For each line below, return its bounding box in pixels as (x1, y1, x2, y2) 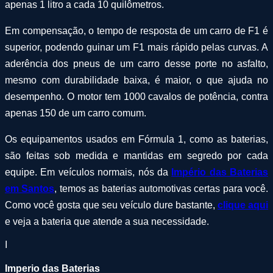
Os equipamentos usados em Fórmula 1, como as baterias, (5, 133, 268, 144)
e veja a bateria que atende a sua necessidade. (5, 216, 209, 227)
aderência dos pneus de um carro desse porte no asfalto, (5, 58, 268, 69)
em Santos (5, 183, 55, 194)
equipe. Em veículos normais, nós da (5, 166, 172, 177)
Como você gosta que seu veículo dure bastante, (5, 199, 218, 210)
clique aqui (218, 199, 268, 210)
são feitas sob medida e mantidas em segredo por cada (5, 150, 268, 161)
